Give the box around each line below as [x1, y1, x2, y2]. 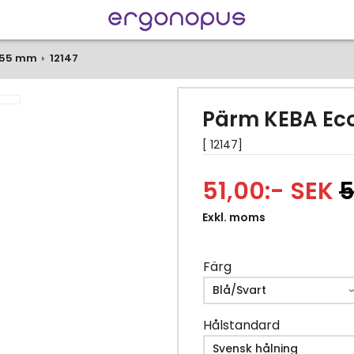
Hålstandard [203, 316, 280, 334]
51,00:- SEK [202, 175, 333, 208]
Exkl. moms [202, 209, 265, 225]
